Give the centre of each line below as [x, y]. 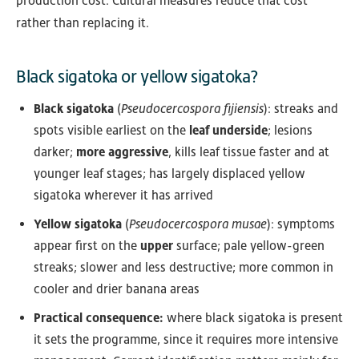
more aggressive [122, 152]
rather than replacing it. [83, 23]
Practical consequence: [99, 318]
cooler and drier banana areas [117, 289]
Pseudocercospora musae [198, 224]
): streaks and [301, 109]
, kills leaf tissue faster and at [249, 152]
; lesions [290, 131]
